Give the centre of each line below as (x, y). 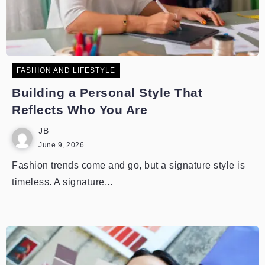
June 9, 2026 (61, 145)
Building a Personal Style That (107, 93)
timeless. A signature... (62, 182)
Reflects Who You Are (80, 110)
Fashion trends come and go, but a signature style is (128, 165)
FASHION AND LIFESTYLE (66, 70)
